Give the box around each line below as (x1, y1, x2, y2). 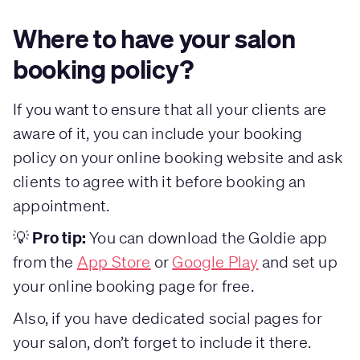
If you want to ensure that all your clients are (13, 100, 327, 119)
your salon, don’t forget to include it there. (13, 333, 312, 352)
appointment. (13, 196, 110, 215)
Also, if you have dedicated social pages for (13, 309, 322, 328)
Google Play (172, 252, 259, 272)
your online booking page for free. (13, 276, 254, 296)
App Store (76, 252, 151, 272)
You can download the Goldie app (86, 228, 328, 247)
